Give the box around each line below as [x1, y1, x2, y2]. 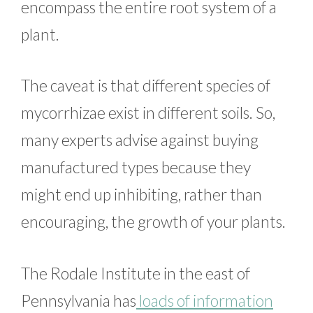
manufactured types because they [21, 157, 251, 177]
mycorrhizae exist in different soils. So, [21, 103, 275, 123]
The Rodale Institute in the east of [21, 263, 250, 283]
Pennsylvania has [21, 290, 136, 310]
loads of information [136, 290, 273, 310]
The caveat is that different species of [21, 75, 270, 96]
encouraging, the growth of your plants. [21, 212, 286, 232]
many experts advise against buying [21, 130, 259, 150]
